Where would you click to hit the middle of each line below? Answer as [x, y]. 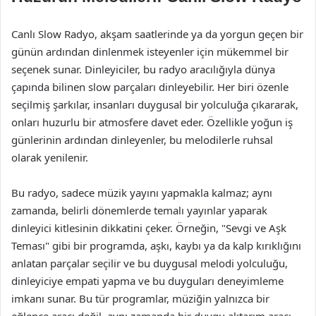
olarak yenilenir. [50, 157]
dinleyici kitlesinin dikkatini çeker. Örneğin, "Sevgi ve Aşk [149, 228]
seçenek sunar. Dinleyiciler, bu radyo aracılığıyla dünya [143, 69]
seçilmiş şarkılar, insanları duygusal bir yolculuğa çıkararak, [155, 104]
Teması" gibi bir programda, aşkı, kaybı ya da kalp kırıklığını [156, 245]
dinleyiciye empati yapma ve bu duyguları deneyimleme [147, 281]
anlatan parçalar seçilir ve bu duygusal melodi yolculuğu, [150, 263]
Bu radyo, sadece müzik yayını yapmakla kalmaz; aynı [142, 193]
